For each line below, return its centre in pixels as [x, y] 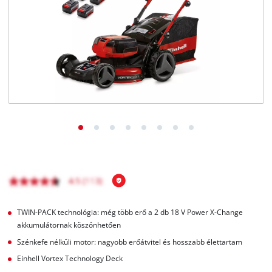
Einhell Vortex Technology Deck [70, 259]
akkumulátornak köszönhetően [69, 225]
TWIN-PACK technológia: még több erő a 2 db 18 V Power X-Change [130, 212]
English [46, 34]
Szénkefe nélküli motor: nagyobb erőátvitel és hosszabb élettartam [130, 242]
